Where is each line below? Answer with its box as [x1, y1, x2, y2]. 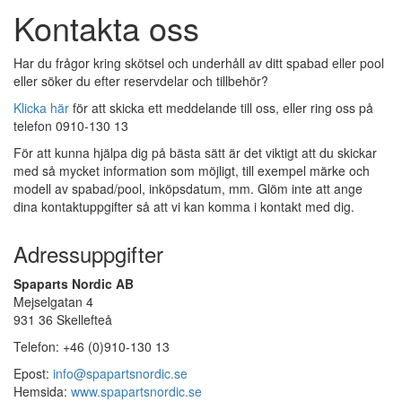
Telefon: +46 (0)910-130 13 [13, 336, 170, 355]
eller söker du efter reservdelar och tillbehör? [13, 71, 268, 90]
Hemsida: [13, 381, 71, 400]
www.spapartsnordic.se [71, 381, 202, 400]
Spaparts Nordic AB [13, 274, 134, 293]
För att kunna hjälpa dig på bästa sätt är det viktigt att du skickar [13, 143, 377, 162]
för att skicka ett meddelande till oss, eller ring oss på [69, 98, 373, 117]
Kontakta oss [13, 4, 199, 50]
